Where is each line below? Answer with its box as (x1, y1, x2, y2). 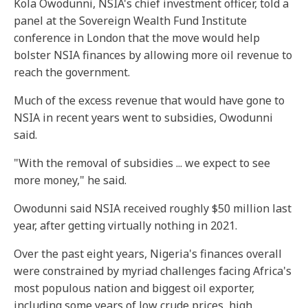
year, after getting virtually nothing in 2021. (14, 218, 237, 233)
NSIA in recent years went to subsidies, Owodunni (14, 110, 273, 125)
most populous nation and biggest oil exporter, (14, 280, 254, 296)
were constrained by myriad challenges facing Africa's (14, 263, 291, 278)
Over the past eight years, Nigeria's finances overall (14, 246, 282, 261)
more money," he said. (14, 173, 126, 188)
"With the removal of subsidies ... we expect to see (14, 155, 270, 170)
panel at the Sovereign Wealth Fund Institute (14, 13, 247, 28)
